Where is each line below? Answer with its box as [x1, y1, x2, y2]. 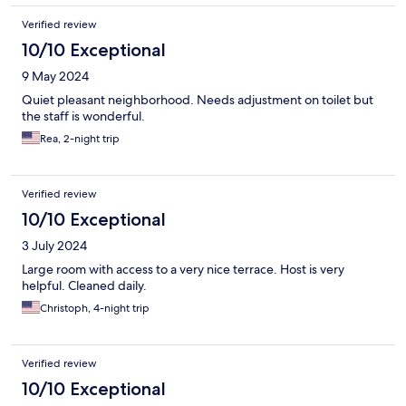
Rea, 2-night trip [40, 131, 120, 147]
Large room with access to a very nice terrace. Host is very [22, 261, 344, 278]
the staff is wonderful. [22, 108, 145, 125]
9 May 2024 [22, 68, 89, 85]
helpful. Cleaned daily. [22, 277, 147, 295]
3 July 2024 [22, 237, 87, 255]
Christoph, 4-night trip [40, 301, 150, 316]
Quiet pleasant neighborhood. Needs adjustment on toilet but [22, 92, 373, 109]
